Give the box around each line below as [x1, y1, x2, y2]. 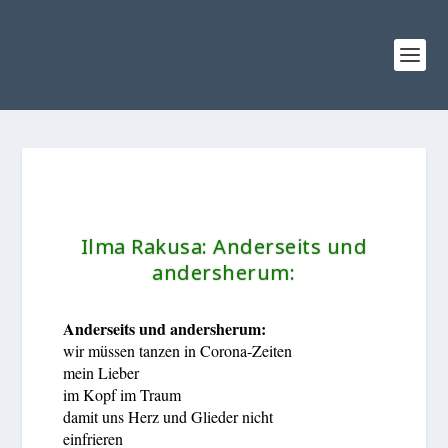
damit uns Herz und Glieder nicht [62, 405, 273, 427]
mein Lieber [62, 361, 139, 383]
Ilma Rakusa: [80, 232, 214, 260]
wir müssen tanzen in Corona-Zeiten [62, 339, 292, 361]
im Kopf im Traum [62, 383, 181, 405]
